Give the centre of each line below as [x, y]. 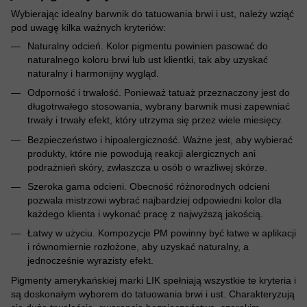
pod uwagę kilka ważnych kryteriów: [88, 27]
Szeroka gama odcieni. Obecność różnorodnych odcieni [148, 187]
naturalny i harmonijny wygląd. [93, 73]
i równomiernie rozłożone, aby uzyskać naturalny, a [138, 247]
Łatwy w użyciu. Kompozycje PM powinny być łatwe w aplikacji [162, 233]
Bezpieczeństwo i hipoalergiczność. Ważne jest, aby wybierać [160, 139]
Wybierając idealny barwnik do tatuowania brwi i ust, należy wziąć [152, 13]
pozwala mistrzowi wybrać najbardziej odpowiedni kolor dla [155, 200]
